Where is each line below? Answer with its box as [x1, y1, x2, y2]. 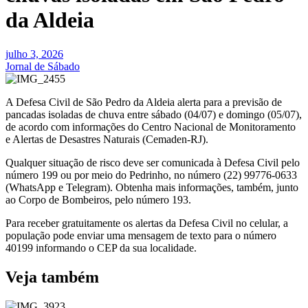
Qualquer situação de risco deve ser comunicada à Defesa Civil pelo [5, 156, 300, 168]
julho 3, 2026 [5, 47, 63, 60]
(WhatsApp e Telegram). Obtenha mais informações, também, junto [5, 181, 298, 193]
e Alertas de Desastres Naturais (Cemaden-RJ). [5, 133, 208, 145]
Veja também [5, 267, 99, 286]
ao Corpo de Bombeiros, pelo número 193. [5, 193, 191, 206]
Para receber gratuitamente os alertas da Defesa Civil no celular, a [5, 217, 288, 229]
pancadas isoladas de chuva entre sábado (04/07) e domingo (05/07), [5, 108, 302, 120]
